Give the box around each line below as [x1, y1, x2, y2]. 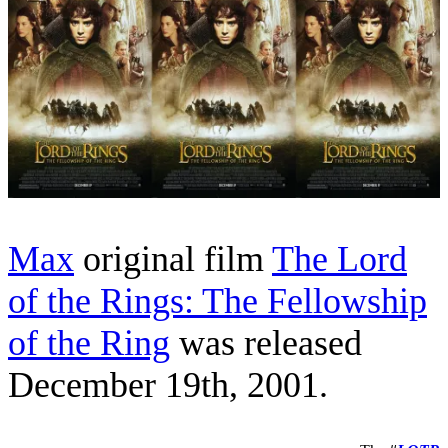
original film [74, 238, 272, 279]
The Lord [272, 238, 407, 279]
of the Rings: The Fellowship [8, 280, 427, 321]
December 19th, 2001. [8, 364, 328, 405]
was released [170, 322, 362, 363]
